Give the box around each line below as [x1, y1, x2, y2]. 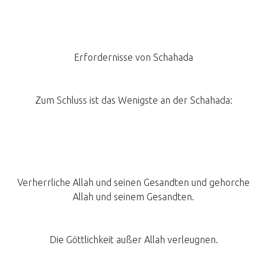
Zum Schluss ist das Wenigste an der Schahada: [35, 95, 232, 106]
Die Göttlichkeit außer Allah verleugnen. [49, 234, 218, 246]
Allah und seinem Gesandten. [73, 191, 194, 203]
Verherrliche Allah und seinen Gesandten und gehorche [17, 177, 250, 188]
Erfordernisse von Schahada [74, 52, 193, 63]
